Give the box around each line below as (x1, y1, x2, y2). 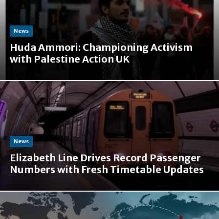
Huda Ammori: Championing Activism (10, 41, 193, 54)
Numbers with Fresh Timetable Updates (10, 163, 204, 176)
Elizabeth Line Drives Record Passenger (10, 152, 201, 164)
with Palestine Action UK (10, 53, 130, 66)
